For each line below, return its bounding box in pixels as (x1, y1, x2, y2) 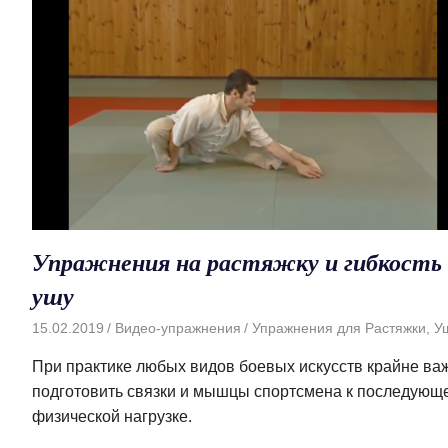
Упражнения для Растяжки (251, 319, 426, 336)
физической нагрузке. (32, 407, 192, 425)
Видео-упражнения (114, 319, 241, 336)
